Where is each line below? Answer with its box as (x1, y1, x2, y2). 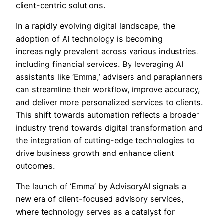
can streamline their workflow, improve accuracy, (16, 85, 200, 95)
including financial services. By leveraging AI (16, 59, 183, 69)
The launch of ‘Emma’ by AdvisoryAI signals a (16, 181, 186, 192)
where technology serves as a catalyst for (16, 207, 175, 217)
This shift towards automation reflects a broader (16, 110, 199, 120)
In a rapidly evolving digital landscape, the (16, 21, 175, 31)
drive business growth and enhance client (16, 148, 174, 158)
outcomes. (16, 161, 55, 171)
